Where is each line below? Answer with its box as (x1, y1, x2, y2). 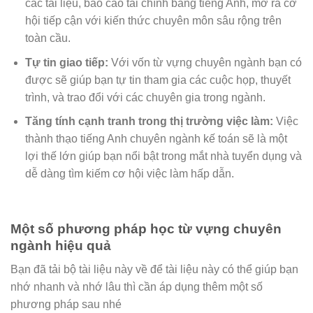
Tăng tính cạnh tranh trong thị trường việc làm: (24, 115, 273, 128)
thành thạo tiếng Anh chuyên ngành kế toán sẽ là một (24, 133, 287, 145)
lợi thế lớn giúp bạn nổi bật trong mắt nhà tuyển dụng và (24, 150, 302, 163)
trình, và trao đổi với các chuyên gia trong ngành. (24, 91, 265, 103)
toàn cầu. (24, 32, 71, 45)
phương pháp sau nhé (10, 298, 122, 311)
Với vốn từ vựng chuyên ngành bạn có (108, 56, 302, 68)
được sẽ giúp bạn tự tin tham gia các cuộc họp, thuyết (24, 73, 291, 86)
